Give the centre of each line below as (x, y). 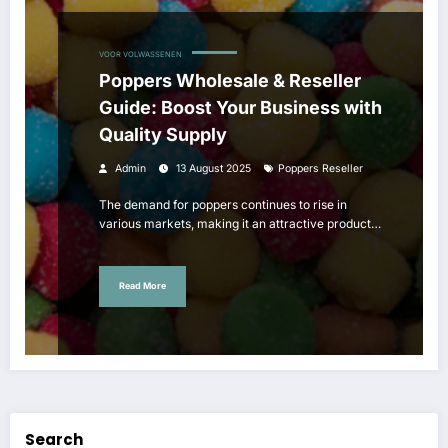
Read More (142, 286)
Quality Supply (163, 134)
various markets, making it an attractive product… (240, 223)
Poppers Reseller (320, 168)
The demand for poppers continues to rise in (223, 204)
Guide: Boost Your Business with (240, 107)
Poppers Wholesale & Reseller (230, 80)
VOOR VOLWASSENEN (140, 54)
